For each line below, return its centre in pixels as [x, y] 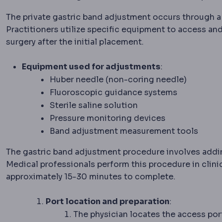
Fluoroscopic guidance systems [113, 93]
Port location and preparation [108, 202]
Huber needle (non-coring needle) [118, 80]
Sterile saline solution [94, 106]
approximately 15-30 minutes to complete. [91, 177]
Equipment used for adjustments [91, 67]
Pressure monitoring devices [108, 118]
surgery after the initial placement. [75, 42]
